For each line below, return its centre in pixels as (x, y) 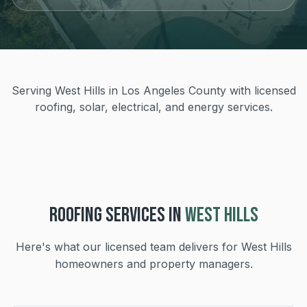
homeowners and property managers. (153, 264)
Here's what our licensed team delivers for (128, 247)
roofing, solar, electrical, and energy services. (153, 107)
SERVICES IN (142, 215)
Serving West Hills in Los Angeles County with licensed (153, 90)
